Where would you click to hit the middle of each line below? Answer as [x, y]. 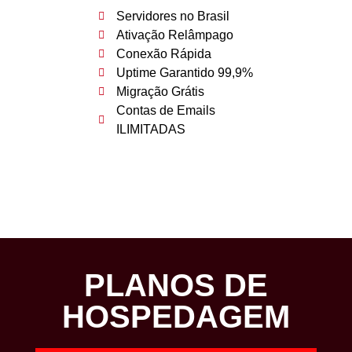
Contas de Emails [165, 111]
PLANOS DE [176, 286]
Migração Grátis [160, 92]
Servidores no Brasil [172, 16]
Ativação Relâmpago [174, 35]
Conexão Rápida [163, 54]
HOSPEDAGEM [176, 317]
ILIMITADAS [150, 130]
